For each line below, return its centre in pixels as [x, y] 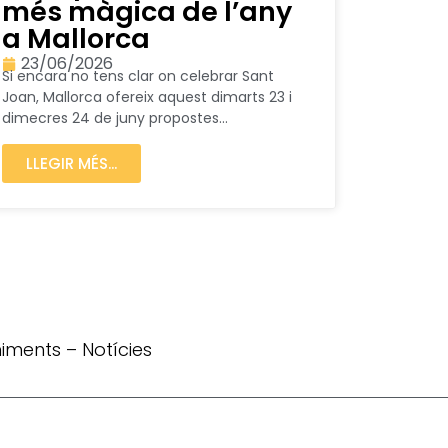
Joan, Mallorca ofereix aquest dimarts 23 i [147, 97]
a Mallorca [76, 39]
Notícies [116, 349]
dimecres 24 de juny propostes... [115, 118]
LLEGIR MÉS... [71, 163]
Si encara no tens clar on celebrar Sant [138, 76]
